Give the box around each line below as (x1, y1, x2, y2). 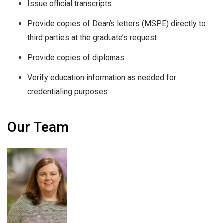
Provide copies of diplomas (27, 53, 124, 63)
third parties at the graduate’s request (27, 33, 157, 43)
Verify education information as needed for (27, 73, 176, 83)
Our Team (7, 119, 69, 136)
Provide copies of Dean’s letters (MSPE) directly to (27, 19, 206, 29)
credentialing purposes (27, 87, 108, 97)
